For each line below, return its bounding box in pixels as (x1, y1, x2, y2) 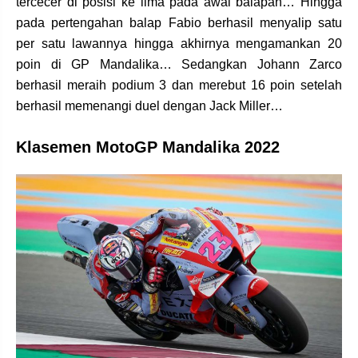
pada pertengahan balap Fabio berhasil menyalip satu (16, 15, 342, 30)
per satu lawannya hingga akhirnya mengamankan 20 (16, 36, 342, 50)
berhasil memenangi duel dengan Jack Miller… (16, 98, 283, 113)
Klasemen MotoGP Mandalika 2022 (16, 137, 280, 156)
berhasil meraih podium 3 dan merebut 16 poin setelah (16, 78, 342, 92)
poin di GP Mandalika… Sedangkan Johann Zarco (16, 57, 342, 71)
